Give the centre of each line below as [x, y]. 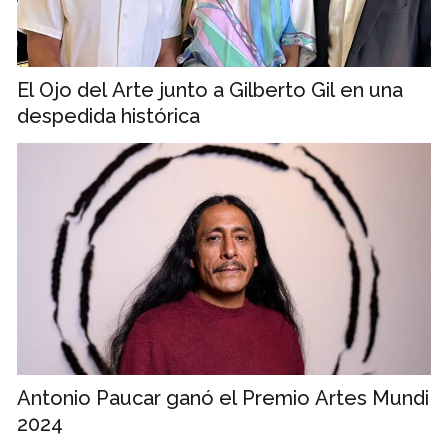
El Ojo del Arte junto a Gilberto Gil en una [210, 89]
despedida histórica [108, 115]
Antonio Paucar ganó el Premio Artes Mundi [223, 398]
